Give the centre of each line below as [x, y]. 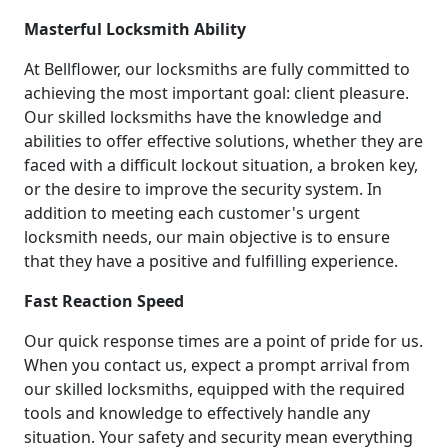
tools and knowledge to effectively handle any [197, 412]
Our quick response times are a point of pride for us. [223, 340]
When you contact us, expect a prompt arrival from [217, 364]
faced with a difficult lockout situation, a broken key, [221, 164]
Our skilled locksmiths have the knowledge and [203, 116]
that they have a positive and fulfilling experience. [211, 260]
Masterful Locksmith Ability [135, 28]
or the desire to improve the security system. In [203, 188]
